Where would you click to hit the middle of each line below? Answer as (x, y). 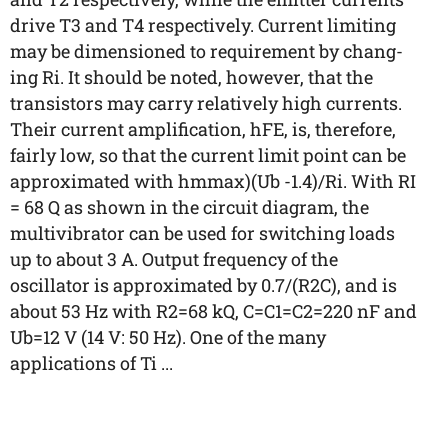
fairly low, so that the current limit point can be (208, 155)
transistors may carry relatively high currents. (206, 103)
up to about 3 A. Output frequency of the (174, 259)
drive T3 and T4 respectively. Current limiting (203, 25)
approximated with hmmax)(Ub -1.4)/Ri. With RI (213, 181)
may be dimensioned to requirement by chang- (206, 51)
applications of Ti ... (91, 363)
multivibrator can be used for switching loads (202, 233)
